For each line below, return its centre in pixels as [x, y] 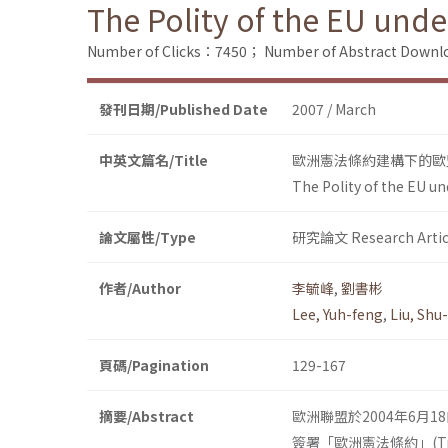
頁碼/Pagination [154, 365]
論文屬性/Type [147, 237]
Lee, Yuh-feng [337, 314]
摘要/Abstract [146, 416]
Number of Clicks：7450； [174, 51]
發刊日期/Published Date [183, 109]
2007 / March [334, 109]
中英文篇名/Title [153, 160]
